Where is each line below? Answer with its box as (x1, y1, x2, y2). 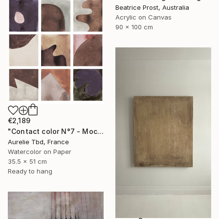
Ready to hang (8, 167, 52, 175)
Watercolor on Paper (8, 148, 71, 156)
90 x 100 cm (115, 22, 153, 31)
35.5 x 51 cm (8, 157, 47, 166)
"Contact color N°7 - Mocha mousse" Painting (97, 127, 104, 136)
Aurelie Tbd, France (8, 138, 69, 146)
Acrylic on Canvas (115, 13, 172, 21)
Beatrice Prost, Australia (115, 3, 189, 11)
